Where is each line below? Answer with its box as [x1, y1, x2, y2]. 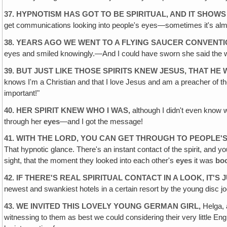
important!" [4, 89, 40, 97]
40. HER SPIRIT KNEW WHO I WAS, [4, 106, 133, 115]
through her [4, 117, 42, 126]
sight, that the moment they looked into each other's [4, 157, 174, 165]
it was [192, 157, 216, 165]
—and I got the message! [60, 117, 143, 126]
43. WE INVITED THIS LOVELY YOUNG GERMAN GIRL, [4, 202, 203, 210]
